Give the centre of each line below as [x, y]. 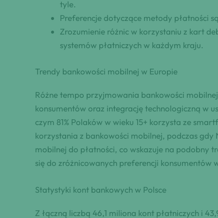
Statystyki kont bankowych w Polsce [101, 189]
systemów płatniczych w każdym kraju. [132, 45]
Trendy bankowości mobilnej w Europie [106, 71]
